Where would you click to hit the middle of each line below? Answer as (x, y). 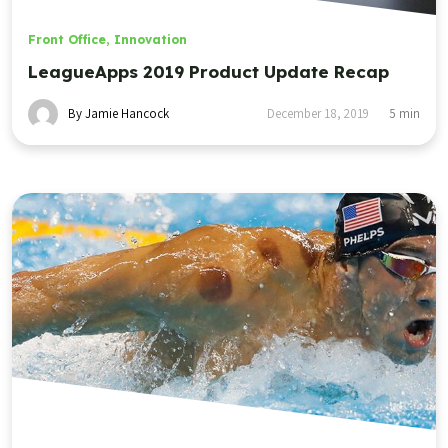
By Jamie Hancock (118, 113)
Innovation (150, 39)
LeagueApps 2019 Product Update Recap (208, 71)
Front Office (67, 39)
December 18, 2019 (318, 113)
